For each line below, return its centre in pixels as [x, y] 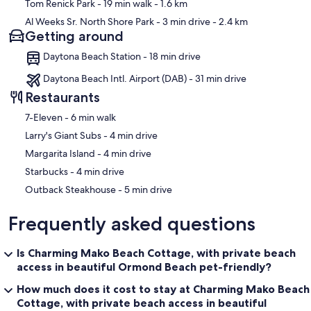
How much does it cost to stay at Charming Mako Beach [163, 288]
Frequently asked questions [132, 223]
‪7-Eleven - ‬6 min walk [93, 117]
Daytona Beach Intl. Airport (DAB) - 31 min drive [145, 78]
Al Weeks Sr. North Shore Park [90, 21]
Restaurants [62, 97]
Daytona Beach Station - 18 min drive [122, 56]
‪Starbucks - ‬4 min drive [100, 171]
